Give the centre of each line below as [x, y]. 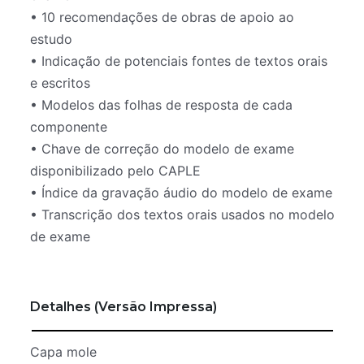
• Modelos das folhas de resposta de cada [162, 105]
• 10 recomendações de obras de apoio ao [162, 17]
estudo [52, 39]
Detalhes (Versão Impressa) [124, 306]
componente [69, 127]
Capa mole [64, 351]
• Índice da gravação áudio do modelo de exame [182, 193]
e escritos [61, 83]
